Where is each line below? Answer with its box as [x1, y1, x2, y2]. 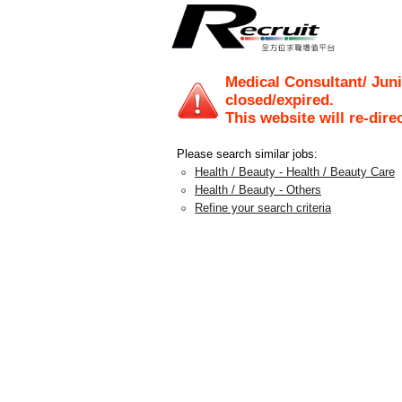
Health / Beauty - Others [195, 183, 321, 197]
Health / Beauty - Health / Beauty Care [195, 165, 395, 179]
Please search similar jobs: [177, 147, 318, 161]
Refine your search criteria [195, 201, 331, 214]
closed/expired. [225, 92, 334, 109]
